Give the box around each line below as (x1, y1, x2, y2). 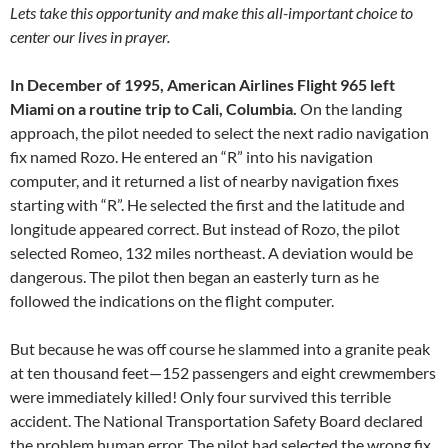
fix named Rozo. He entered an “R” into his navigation (10, 147, 373, 167)
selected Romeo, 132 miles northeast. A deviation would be (10, 243, 413, 263)
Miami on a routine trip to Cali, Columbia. (10, 99, 297, 119)
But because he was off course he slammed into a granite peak (10, 339, 430, 359)
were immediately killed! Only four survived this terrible (10, 387, 391, 407)
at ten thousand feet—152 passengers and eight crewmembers (10, 363, 436, 383)
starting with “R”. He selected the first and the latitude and (10, 195, 405, 215)
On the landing (297, 99, 402, 119)
